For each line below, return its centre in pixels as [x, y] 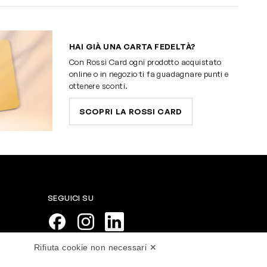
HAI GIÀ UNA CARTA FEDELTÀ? [132, 46]
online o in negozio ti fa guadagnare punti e [149, 74]
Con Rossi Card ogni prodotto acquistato [145, 62]
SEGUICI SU [71, 198]
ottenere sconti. [99, 86]
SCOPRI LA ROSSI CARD [131, 111]
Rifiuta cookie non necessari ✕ [95, 247]
